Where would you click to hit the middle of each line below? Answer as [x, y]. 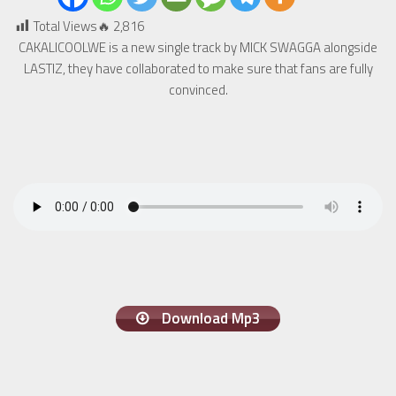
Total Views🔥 [72, 26]
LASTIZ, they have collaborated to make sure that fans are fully [198, 69]
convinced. [198, 90]
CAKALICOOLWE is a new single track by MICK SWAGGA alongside [198, 47]
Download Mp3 [209, 319]
